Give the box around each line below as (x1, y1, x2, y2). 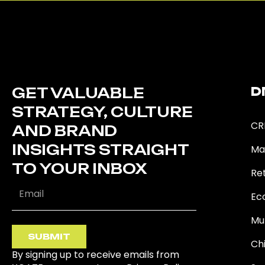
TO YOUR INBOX (12, 159, 147, 177)
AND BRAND (12, 121, 118, 140)
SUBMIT (27, 231, 70, 241)
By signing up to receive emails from (12, 247, 179, 261)
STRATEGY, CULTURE (12, 102, 193, 121)
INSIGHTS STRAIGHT (12, 140, 189, 159)
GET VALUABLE (12, 83, 144, 102)
